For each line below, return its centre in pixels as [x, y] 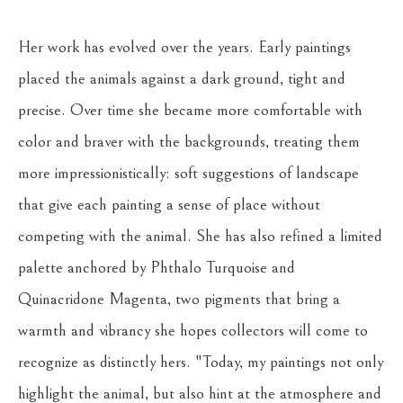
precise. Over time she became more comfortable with [190, 110]
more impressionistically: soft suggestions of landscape [188, 173]
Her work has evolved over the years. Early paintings [184, 47]
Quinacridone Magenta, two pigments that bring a [179, 299]
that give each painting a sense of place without [169, 205]
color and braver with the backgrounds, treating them [189, 142]
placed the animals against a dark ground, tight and [182, 79]
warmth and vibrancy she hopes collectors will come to [193, 331]
